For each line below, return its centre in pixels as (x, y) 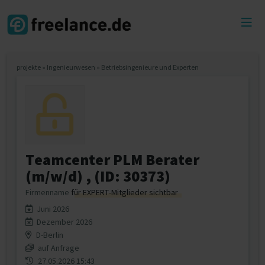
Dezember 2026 (64, 222)
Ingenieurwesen (71, 67)
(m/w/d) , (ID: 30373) (98, 176)
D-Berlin (49, 235)
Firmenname (48, 192)
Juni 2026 (52, 209)
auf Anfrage (58, 248)
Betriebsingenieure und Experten (150, 67)
